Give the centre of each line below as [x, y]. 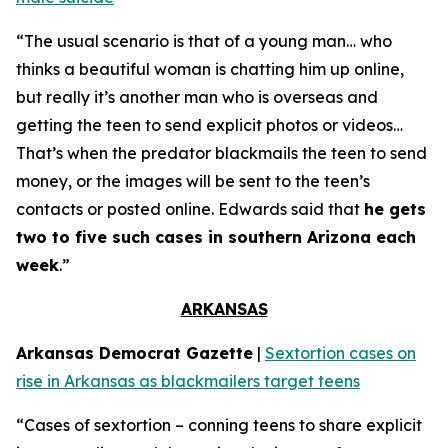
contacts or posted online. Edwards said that [190, 209]
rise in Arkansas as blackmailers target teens [188, 381]
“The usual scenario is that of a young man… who [204, 41]
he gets [395, 209]
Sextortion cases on [340, 353]
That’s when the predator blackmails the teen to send [221, 153]
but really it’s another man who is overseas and [197, 97]
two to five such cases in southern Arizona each [216, 237]
